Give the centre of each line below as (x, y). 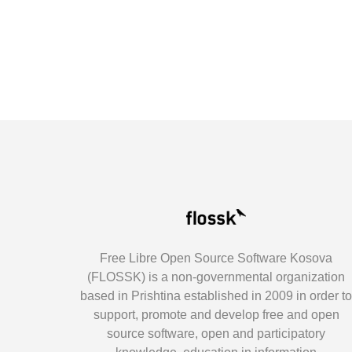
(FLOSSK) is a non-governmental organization (216, 277)
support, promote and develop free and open (216, 315)
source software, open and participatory (216, 334)
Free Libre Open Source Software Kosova (216, 258)
